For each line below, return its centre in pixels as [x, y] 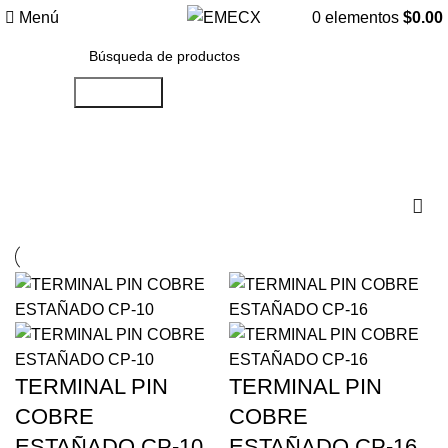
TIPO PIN [75, 167]
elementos [362, 17]
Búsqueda [118, 92]
